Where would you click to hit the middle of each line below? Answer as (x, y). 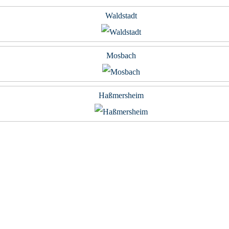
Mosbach (121, 56)
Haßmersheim (121, 96)
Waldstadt (121, 16)
